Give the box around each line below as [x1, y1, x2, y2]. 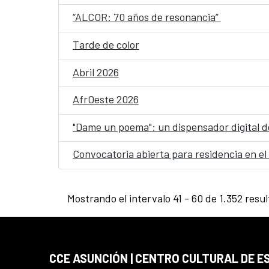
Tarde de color [72, 37, 139, 51]
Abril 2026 [72, 65, 119, 79]
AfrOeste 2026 [72, 92, 139, 106]
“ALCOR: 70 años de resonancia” [72, 10, 221, 24]
